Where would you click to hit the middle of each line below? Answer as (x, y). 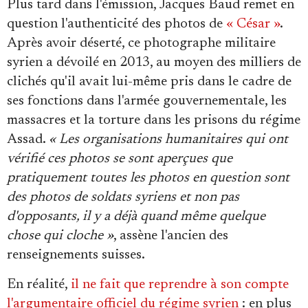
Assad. (28, 140)
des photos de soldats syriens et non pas (123, 198)
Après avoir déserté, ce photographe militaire (141, 44)
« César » (253, 24)
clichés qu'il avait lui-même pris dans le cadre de (149, 82)
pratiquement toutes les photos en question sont (148, 178)
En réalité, (39, 285)
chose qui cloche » (60, 236)
